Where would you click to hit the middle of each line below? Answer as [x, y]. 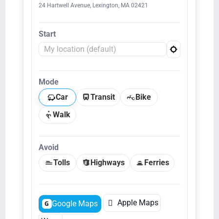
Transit [102, 97]
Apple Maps [137, 202]
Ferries [156, 162]
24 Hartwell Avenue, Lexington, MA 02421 [93, 5]
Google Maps [75, 203]
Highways [107, 162]
